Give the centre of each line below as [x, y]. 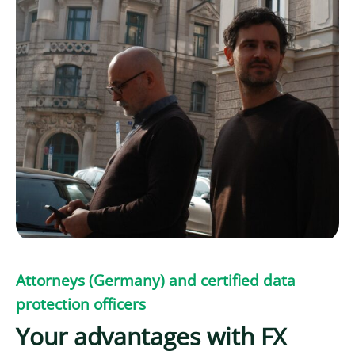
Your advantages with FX [151, 336]
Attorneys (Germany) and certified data [156, 280]
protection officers [81, 304]
